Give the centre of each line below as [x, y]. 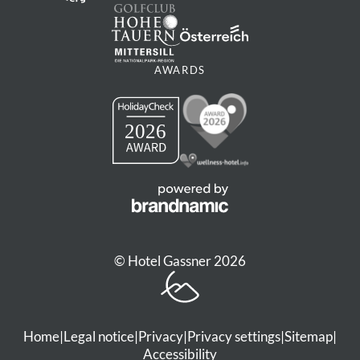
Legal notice [99, 336]
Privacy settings [234, 336]
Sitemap [309, 336]
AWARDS [180, 70]
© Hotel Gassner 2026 [180, 260]
